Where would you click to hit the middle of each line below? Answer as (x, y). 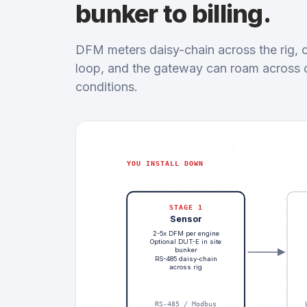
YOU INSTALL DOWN (165, 163)
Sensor (186, 219)
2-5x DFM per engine (186, 233)
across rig (186, 267)
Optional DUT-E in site (186, 242)
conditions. (107, 87)
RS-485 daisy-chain (186, 259)
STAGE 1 (186, 207)
